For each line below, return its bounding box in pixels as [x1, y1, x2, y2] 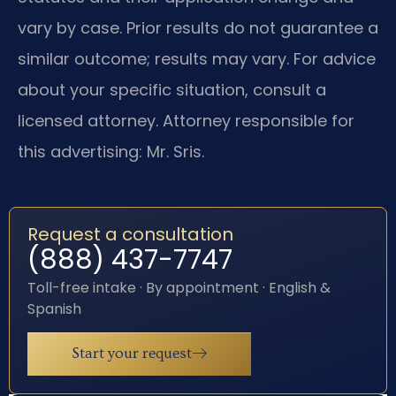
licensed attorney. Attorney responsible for [18, 110, 354, 133]
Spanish [27, 298, 81, 319]
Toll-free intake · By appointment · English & [27, 277, 331, 298]
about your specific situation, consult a [18, 79, 326, 102]
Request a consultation [27, 221, 233, 247]
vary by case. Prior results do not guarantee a [18, 17, 378, 40]
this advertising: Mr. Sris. [18, 141, 204, 164]
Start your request [72, 345, 192, 362]
